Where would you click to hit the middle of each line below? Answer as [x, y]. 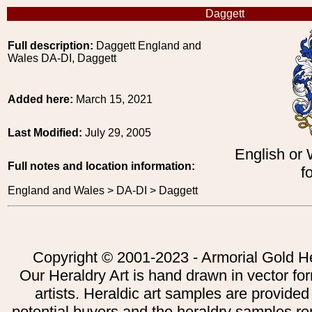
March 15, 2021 [114, 99]
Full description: [50, 46]
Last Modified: [46, 133]
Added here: [42, 99]
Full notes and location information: [101, 166]
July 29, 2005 [118, 133]
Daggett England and [147, 46]
